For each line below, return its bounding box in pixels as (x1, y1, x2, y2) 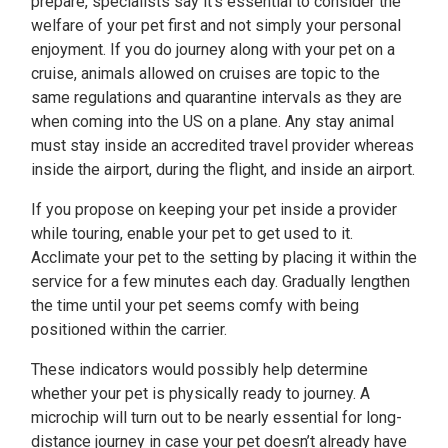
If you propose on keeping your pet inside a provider (31, 200, 397, 219)
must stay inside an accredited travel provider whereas (31, 136, 414, 155)
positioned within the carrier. (31, 320, 227, 339)
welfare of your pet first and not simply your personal (31, 16, 401, 35)
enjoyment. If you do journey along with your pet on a (31, 40, 395, 59)
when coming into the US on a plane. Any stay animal (31, 112, 394, 131)
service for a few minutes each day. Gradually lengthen (31, 272, 410, 291)
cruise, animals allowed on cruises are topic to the (31, 64, 380, 83)
